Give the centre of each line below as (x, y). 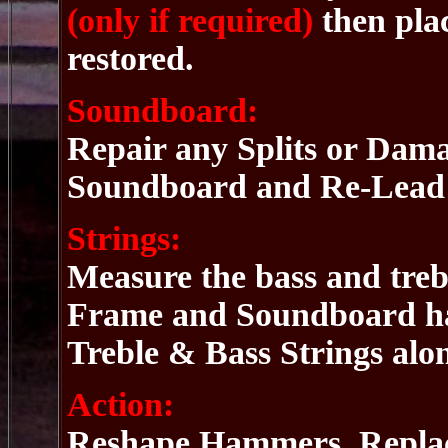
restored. (130, 58)
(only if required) (190, 20)
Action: (120, 404)
